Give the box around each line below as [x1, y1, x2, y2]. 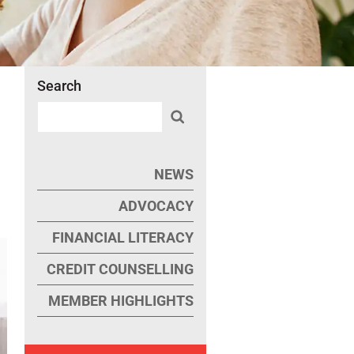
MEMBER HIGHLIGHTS [47, 292, 194, 309]
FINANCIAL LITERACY [51, 229, 194, 246]
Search [36, 77, 81, 94]
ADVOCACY [118, 198, 194, 214]
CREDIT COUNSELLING [46, 261, 194, 277]
